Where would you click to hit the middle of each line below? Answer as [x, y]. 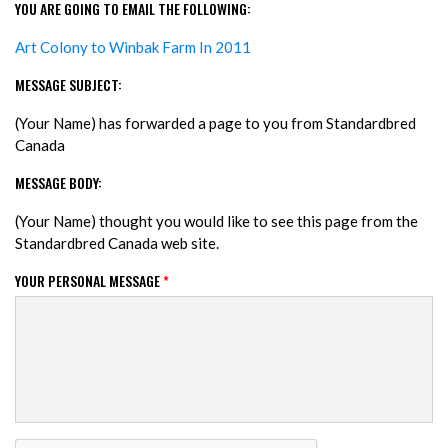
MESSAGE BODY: [58, 183]
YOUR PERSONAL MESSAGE [89, 281]
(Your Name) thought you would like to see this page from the [216, 221]
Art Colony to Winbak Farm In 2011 [133, 47]
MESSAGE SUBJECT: [68, 85]
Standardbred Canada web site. [117, 243]
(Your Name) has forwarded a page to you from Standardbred [215, 123]
